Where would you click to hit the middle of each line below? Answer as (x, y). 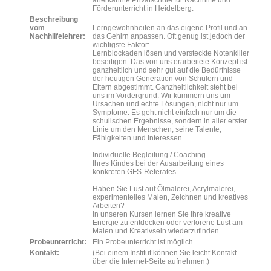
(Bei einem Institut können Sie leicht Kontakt (165, 253)
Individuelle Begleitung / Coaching (149, 155)
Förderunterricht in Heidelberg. (143, 8)
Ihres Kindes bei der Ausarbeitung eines (158, 163)
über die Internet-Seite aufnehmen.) (151, 261)
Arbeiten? (109, 206)
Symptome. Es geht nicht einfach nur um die (165, 113)
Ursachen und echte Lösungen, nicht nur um (165, 104)
